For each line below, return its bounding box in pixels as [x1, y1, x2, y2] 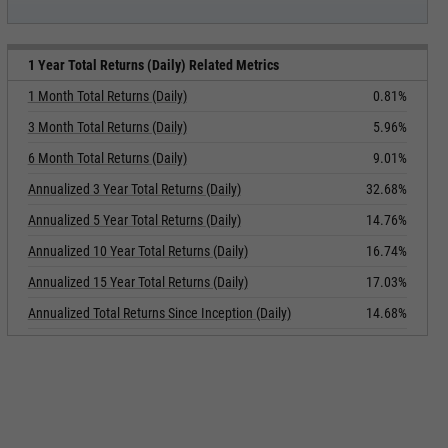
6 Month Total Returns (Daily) [27, 150, 187, 166]
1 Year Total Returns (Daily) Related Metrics [27, 57, 279, 73]
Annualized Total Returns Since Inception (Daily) [27, 305, 291, 321]
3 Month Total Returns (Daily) [27, 119, 187, 135]
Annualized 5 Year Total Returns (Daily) [27, 212, 241, 228]
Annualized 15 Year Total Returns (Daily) [27, 274, 248, 290]
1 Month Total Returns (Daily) [27, 88, 187, 104]
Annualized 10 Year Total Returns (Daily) [27, 243, 248, 259]
